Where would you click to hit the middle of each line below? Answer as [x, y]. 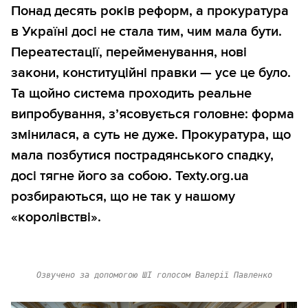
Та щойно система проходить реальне [131, 94]
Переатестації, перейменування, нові [129, 53]
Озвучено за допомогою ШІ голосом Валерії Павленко [154, 275]
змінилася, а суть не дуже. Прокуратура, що [151, 135]
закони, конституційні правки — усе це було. [151, 73]
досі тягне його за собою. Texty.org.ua [130, 176]
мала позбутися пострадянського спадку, [142, 156]
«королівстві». [56, 218]
